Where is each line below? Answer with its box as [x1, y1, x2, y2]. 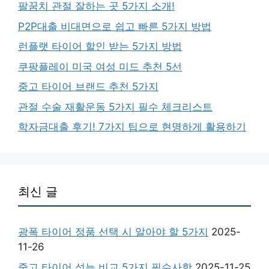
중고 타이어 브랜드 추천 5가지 [18, 80, 159, 92]
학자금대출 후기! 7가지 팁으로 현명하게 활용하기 [18, 121, 246, 133]
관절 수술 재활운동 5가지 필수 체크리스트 [18, 100, 213, 113]
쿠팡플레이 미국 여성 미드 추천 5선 [18, 60, 182, 73]
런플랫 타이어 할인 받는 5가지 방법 [18, 40, 182, 52]
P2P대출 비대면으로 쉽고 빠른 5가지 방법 [18, 20, 211, 32]
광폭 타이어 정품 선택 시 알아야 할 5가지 [18, 226, 208, 238]
